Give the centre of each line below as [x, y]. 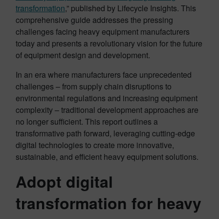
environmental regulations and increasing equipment [107, 98]
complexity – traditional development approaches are [107, 109]
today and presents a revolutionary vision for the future [109, 43]
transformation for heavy [109, 203]
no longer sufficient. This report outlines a [87, 121]
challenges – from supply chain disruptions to [94, 86]
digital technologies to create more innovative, [95, 145]
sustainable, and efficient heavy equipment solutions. [107, 156]
